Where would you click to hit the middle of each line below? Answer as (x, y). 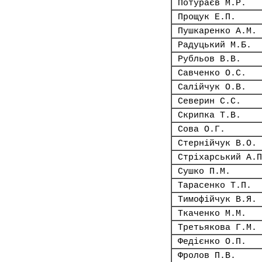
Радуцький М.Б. (215, 45)
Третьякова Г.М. (217, 227)
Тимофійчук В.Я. (217, 199)
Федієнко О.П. (212, 242)
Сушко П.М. (204, 171)
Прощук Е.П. (207, 17)
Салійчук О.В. (212, 87)
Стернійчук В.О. (217, 143)
